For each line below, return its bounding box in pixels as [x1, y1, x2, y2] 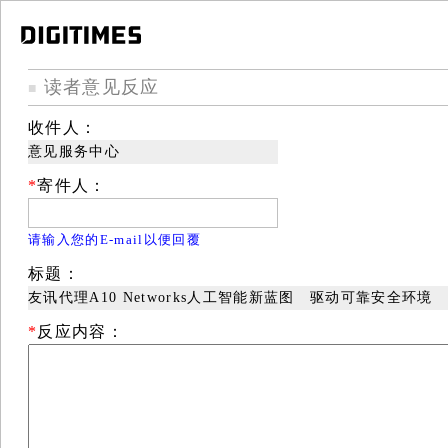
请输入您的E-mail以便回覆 [28, 231, 201, 247]
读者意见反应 [37, 76, 160, 97]
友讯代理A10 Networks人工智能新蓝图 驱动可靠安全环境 [28, 289, 433, 305]
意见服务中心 [28, 143, 120, 159]
